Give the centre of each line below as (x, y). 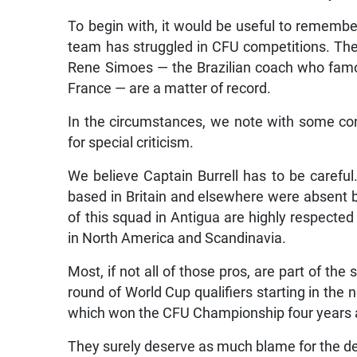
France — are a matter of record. (170, 88)
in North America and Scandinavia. (177, 238)
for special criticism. (131, 142)
